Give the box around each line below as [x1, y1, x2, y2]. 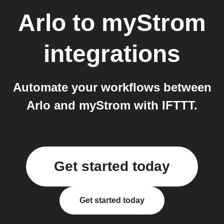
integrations [43, 40, 180, 67]
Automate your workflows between [12, 80, 211, 94]
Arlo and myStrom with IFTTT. [26, 98, 197, 112]
